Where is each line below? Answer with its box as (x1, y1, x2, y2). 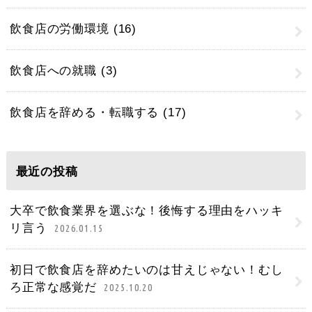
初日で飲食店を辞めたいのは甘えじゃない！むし (10, 263, 283, 277)
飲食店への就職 (10, 64, 101, 78)
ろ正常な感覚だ (10, 281, 101, 295)
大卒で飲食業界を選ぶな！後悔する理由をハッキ (10, 204, 283, 218)
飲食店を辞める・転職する (10, 106, 164, 120)
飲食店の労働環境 (10, 22, 114, 36)
